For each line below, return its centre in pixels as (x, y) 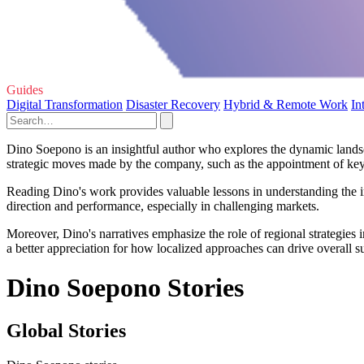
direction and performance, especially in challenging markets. (163, 206)
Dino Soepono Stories (125, 288)
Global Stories (66, 331)
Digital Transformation (65, 104)
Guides (25, 89)
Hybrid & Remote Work (286, 104)
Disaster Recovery (173, 104)
